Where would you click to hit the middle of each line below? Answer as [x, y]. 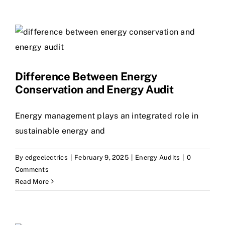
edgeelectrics [46, 157]
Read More [32, 181]
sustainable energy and [60, 131]
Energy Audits [158, 157]
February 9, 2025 [101, 157]
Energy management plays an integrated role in [107, 116]
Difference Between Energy [86, 76]
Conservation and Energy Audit [94, 89]
